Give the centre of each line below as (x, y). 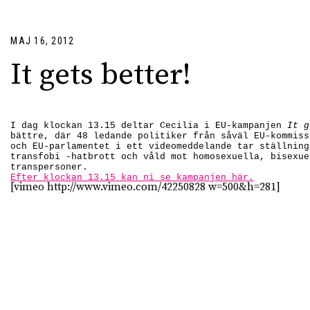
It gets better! (101, 75)
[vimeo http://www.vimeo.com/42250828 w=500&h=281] (146, 188)
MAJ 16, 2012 (43, 41)
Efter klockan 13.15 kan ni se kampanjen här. (133, 178)
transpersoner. (49, 167)
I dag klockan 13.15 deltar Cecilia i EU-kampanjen (149, 126)
